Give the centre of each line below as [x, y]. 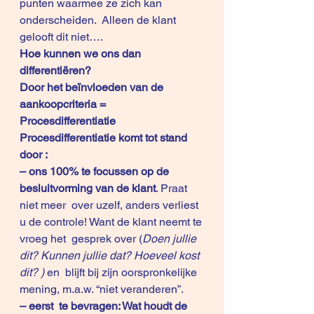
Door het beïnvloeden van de [94, 87]
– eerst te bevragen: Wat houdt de [105, 306]
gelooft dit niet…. [61, 37]
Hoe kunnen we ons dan [82, 54]
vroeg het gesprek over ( [81, 239]
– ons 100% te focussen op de [96, 171]
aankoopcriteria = [64, 104]
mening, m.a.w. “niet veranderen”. [102, 289]
